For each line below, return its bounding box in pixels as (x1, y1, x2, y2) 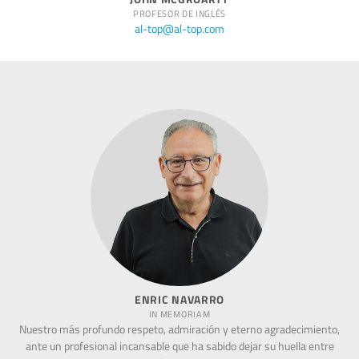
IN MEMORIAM (148, 307, 211, 321)
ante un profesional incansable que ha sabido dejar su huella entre (25, 338, 334, 355)
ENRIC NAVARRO (135, 291, 224, 308)
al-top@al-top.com (135, 21, 224, 38)
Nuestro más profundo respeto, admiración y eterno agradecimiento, (19, 321, 340, 338)
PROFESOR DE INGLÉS (132, 7, 227, 21)
